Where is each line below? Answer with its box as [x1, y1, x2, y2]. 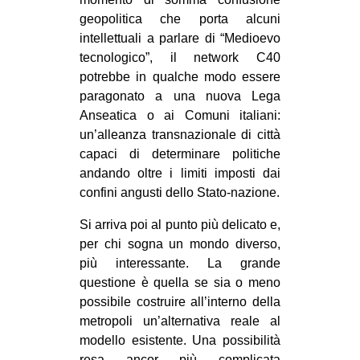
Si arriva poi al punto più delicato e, [80, 218, 280, 232]
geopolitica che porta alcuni [80, 12, 280, 27]
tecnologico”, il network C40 [80, 51, 280, 65]
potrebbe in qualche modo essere [80, 70, 280, 84]
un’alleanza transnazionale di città [80, 128, 280, 142]
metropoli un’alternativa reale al [80, 314, 280, 329]
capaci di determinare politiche [80, 147, 280, 162]
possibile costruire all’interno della [80, 295, 280, 309]
